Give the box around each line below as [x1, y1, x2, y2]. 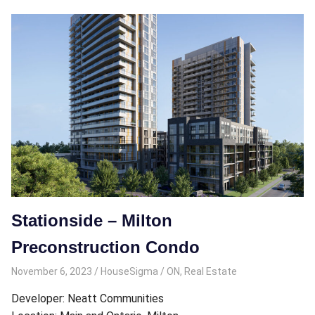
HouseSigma [100, 265, 158, 277]
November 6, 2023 [11, 265, 92, 277]
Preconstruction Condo [11, 238, 200, 257]
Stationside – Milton [11, 211, 172, 231]
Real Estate [184, 265, 237, 277]
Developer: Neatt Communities [11, 291, 164, 305]
